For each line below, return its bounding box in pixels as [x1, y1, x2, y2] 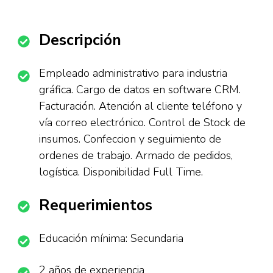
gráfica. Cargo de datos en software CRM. [39, 82, 241, 97]
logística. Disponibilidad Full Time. [39, 165, 203, 179]
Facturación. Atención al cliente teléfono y [39, 99, 242, 113]
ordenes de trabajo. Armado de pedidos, [39, 148, 233, 163]
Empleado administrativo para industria [39, 66, 227, 80]
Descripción [39, 30, 121, 51]
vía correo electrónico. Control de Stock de [39, 115, 246, 130]
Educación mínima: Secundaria [39, 231, 183, 246]
